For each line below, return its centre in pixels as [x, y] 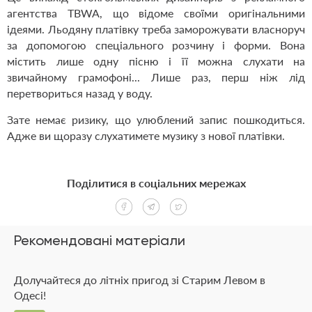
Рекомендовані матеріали [100, 241]
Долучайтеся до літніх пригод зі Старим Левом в [140, 280]
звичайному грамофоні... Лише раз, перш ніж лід [156, 77]
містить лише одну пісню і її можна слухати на [156, 61]
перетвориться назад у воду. [83, 93]
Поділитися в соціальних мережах [156, 183]
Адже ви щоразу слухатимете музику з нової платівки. [146, 136]
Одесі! [30, 295]
